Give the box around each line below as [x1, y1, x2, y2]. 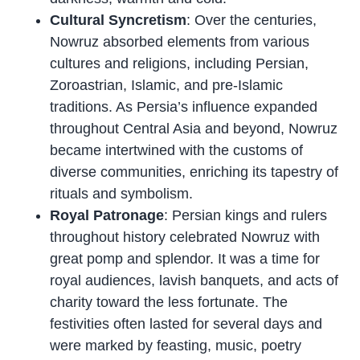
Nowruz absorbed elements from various [50, 34, 310, 51]
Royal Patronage [50, 207, 165, 224]
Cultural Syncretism [50, 12, 187, 29]
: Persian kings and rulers [164, 207, 328, 224]
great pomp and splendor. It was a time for [50, 251, 321, 268]
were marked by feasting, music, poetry [50, 337, 302, 354]
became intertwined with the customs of [50, 142, 304, 159]
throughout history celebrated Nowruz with [50, 229, 321, 246]
